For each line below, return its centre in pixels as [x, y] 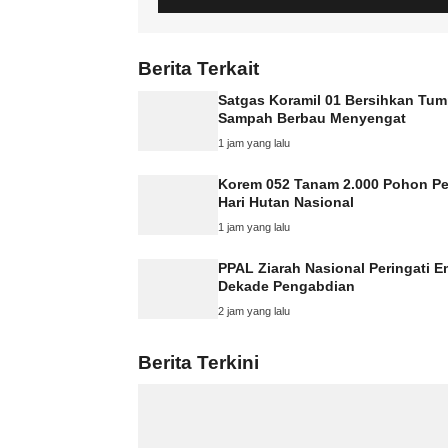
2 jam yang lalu [254, 310]
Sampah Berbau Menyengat [312, 117]
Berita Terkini [198, 362]
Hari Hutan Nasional [286, 201]
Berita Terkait [198, 68]
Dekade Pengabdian [286, 285]
